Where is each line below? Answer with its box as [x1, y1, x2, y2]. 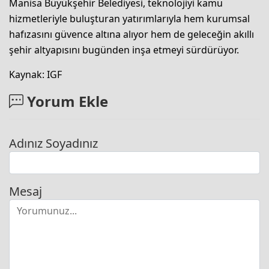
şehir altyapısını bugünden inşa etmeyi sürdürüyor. [9, 43, 239, 56]
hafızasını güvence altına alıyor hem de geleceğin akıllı [9, 27, 254, 41]
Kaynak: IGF [9, 67, 62, 81]
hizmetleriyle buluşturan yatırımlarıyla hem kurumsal [9, 11, 250, 25]
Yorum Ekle [23, 91, 108, 111]
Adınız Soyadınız [9, 134, 98, 151]
